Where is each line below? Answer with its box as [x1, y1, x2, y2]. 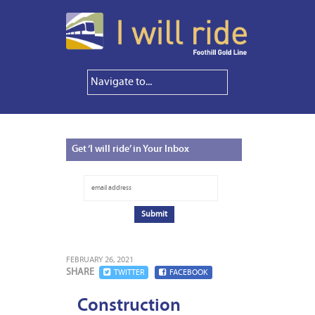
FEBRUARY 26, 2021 [66, 256, 134, 265]
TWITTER [114, 269, 144, 278]
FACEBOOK [169, 269, 208, 278]
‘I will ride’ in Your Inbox [86, 144, 189, 155]
